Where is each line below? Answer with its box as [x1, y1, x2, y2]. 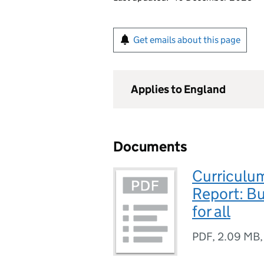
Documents [113, 138, 187, 155]
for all [192, 202, 230, 221]
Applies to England [131, 82, 226, 96]
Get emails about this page [133, 34, 240, 45]
